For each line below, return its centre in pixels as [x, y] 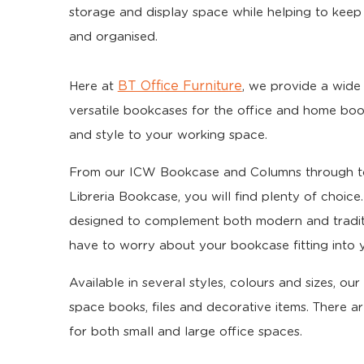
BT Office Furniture [180, 86]
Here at [93, 87]
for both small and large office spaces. [185, 332]
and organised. [113, 37]
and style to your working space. [168, 135]
